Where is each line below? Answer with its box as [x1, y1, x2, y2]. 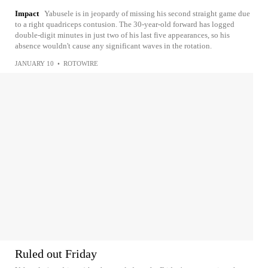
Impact [15, 9, 39, 18]
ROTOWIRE [63, 60, 98, 67]
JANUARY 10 [15, 60, 54, 67]
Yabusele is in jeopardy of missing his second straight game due [44, 9, 250, 18]
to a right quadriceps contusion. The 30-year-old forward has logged [15, 20, 234, 29]
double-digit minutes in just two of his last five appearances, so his [15, 31, 230, 39]
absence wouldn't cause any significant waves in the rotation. [15, 41, 212, 50]
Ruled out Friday [15, 247, 97, 260]
